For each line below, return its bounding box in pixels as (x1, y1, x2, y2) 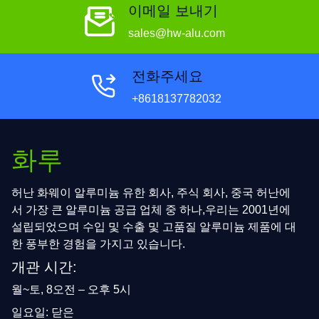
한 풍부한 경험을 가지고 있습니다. (11, 237, 185, 250)
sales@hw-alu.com (128, 27, 225, 40)
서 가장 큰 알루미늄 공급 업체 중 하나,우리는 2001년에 (11, 203, 291, 216)
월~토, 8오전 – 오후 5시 (11, 283, 131, 296)
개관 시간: (11, 258, 77, 275)
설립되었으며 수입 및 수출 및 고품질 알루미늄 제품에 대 (11, 220, 296, 233)
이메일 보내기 (128, 3, 218, 19)
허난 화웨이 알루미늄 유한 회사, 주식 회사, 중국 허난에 (11, 186, 291, 199)
